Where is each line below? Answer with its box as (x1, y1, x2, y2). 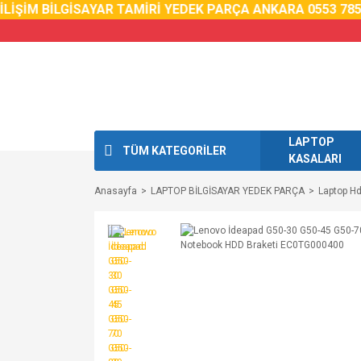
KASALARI (288, 152, 342, 165)
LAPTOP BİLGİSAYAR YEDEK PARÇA (151, 185, 305, 197)
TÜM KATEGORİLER (122, 143, 226, 157)
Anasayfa (94, 185, 137, 197)
